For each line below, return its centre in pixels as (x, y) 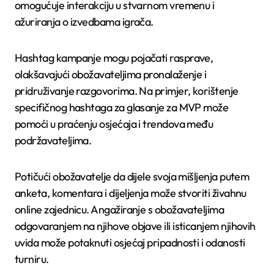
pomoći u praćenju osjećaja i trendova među (114, 124)
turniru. (32, 259)
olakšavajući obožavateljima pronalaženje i (111, 75)
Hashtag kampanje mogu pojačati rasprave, (114, 58)
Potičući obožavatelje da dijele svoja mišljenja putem (132, 177)
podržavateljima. (53, 141)
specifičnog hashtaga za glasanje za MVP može (122, 108)
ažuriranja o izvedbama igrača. (84, 22)
